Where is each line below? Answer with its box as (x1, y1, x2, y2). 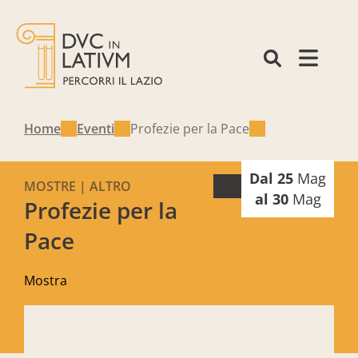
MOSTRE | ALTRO (24, 177, 131, 195)
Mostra (24, 272, 67, 289)
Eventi (77, 120, 114, 137)
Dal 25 (249, 169, 297, 188)
